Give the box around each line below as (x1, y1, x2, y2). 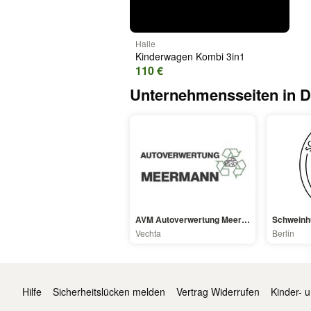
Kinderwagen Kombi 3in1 (135, 49, 245, 64)
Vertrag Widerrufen (176, 285, 260, 299)
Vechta (135, 227, 161, 239)
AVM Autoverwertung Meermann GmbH (242, 213, 250, 226)
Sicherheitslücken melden (53, 285, 165, 299)
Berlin (272, 227, 295, 239)
